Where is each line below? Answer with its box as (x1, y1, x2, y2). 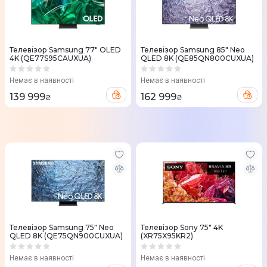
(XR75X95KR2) (141, 231, 193, 241)
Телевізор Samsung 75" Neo (10, 223, 114, 232)
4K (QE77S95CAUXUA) (10, 54, 91, 63)
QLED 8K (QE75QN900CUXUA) (10, 231, 123, 241)
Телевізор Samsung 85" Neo (141, 45, 245, 55)
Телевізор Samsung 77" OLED (10, 45, 121, 55)
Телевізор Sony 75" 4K (141, 223, 223, 232)
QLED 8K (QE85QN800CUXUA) (141, 54, 254, 63)
